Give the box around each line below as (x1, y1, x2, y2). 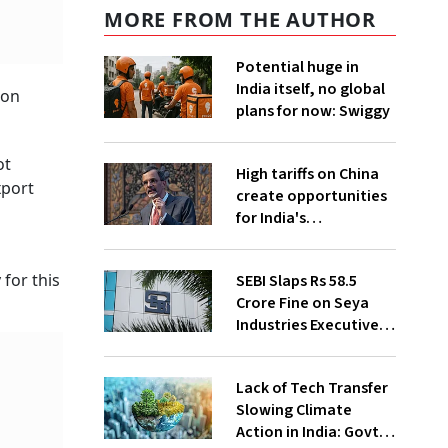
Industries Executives (235, 314, 386, 336)
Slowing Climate (235, 399, 352, 421)
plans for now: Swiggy (235, 100, 390, 122)
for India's (235, 207, 306, 229)
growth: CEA (235, 251, 322, 273)
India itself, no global (235, 78, 385, 100)
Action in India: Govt (235, 421, 379, 443)
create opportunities (235, 185, 387, 207)
